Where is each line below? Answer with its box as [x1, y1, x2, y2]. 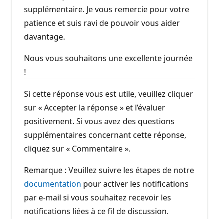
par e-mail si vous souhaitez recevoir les [24, 192, 171, 203]
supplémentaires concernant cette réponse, [24, 129, 186, 140]
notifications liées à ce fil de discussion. [24, 205, 169, 217]
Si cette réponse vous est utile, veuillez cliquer [24, 88, 193, 99]
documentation [24, 178, 81, 189]
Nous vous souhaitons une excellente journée [24, 52, 193, 64]
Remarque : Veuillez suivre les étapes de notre [24, 164, 194, 175]
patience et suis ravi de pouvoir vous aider [24, 17, 180, 28]
